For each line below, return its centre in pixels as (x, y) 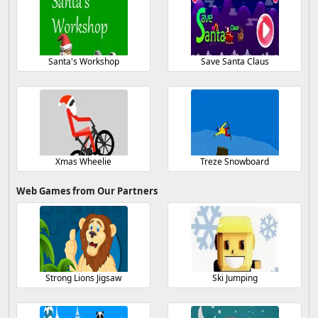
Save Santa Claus (235, 61)
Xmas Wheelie (83, 161)
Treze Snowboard (235, 161)
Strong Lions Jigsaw (83, 278)
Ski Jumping (235, 278)
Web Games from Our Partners (87, 191)
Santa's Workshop (83, 61)
